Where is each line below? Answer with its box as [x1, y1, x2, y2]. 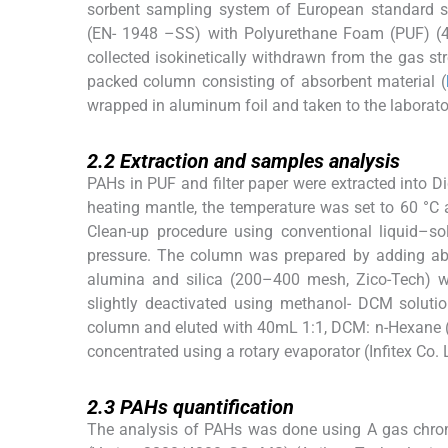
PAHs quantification [120, 395, 294, 420]
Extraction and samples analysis [120, 149, 400, 174]
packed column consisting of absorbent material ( [87, 72, 446, 92]
